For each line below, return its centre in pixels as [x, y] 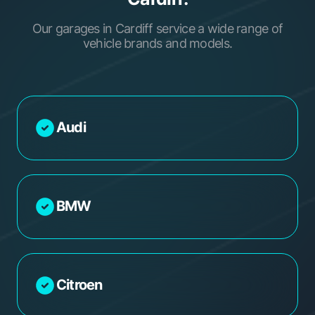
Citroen [79, 285]
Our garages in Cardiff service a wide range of [157, 28]
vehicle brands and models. [157, 43]
